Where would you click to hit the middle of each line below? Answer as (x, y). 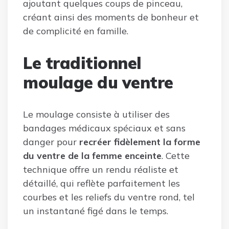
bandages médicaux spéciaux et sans (104, 128)
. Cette (176, 155)
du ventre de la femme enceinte (92, 155)
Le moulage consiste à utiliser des (96, 114)
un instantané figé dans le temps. (96, 211)
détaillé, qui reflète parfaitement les (101, 183)
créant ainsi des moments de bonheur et (111, 17)
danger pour (51, 142)
